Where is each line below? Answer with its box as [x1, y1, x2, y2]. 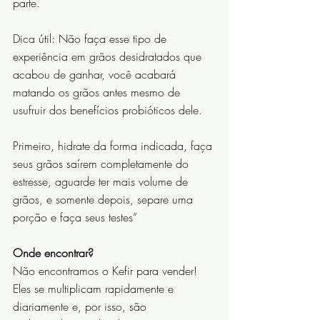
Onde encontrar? [13, 245, 94, 261]
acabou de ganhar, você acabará [13, 66, 179, 83]
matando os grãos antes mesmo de [13, 84, 184, 101]
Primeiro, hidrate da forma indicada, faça [13, 138, 216, 154]
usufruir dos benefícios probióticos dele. [13, 102, 202, 119]
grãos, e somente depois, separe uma [13, 191, 196, 208]
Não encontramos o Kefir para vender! [13, 263, 197, 279]
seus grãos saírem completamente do [13, 156, 192, 172]
